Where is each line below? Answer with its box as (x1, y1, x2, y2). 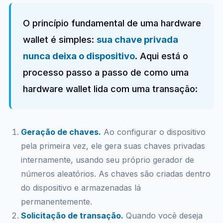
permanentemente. (20, 197, 92, 207)
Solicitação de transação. (20, 211, 123, 221)
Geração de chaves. (20, 127, 101, 137)
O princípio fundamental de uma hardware (22, 17, 201, 28)
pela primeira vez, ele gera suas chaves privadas (20, 141, 205, 151)
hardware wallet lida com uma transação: (22, 83, 198, 94)
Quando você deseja (123, 211, 203, 221)
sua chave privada (96, 34, 178, 45)
